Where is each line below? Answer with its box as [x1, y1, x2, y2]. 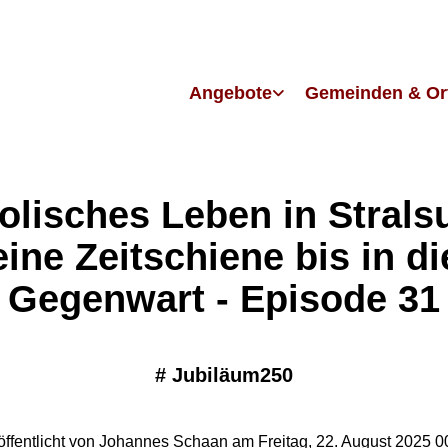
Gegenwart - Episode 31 [8, 277, 440, 320]
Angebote [189, 82, 272, 103]
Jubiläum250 [172, 363, 293, 386]
